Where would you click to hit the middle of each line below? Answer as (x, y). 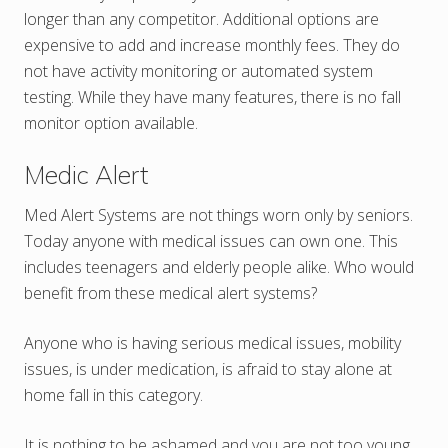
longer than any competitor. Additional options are (201, 18)
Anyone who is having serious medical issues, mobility (212, 342)
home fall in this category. (113, 394)
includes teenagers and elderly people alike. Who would (219, 266)
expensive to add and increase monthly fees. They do (212, 44)
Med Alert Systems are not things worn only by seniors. (218, 214)
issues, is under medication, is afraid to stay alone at (208, 368)
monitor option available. (111, 122)
